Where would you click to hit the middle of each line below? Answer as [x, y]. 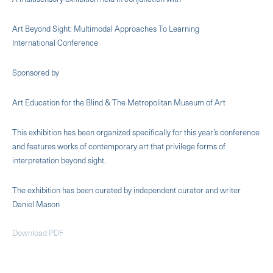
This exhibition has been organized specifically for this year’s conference [136, 132]
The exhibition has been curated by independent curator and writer [126, 190]
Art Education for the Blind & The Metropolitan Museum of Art [119, 102]
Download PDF [38, 232]
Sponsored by [36, 72]
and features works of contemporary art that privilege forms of [119, 146]
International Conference [55, 42]
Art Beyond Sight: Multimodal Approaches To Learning [106, 28]
